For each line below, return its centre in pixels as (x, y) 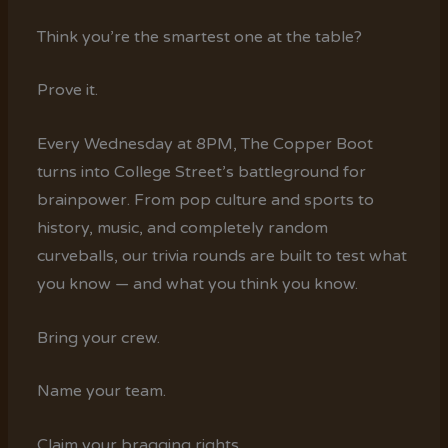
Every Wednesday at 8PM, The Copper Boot (205, 144)
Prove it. (68, 90)
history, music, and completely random (183, 228)
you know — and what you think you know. (198, 284)
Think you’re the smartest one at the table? (200, 36)
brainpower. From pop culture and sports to (206, 200)
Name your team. (102, 391)
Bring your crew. (99, 337)
